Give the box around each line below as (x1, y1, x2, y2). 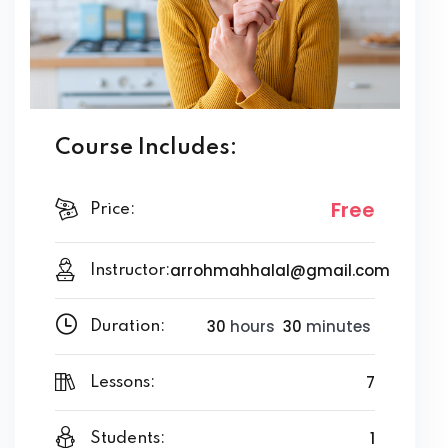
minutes (302, 315, 371, 337)
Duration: (90, 317, 165, 335)
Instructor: (90, 261, 170, 279)
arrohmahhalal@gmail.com (170, 259, 390, 281)
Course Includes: (55, 136, 237, 159)
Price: (90, 201, 135, 219)
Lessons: (89, 373, 155, 391)
